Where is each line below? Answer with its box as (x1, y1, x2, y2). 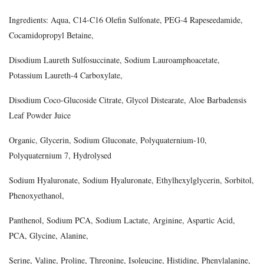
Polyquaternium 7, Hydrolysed (9, 150, 111, 161)
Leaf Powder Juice (9, 110, 71, 121)
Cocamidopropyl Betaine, (9, 29, 94, 41)
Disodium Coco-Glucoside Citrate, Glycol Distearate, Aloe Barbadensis (9, 94, 246, 105)
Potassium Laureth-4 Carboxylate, (9, 70, 123, 81)
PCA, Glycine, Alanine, (9, 230, 88, 241)
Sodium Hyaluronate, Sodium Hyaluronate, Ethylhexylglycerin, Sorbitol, (9, 174, 254, 186)
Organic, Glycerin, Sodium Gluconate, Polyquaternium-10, (9, 134, 207, 146)
